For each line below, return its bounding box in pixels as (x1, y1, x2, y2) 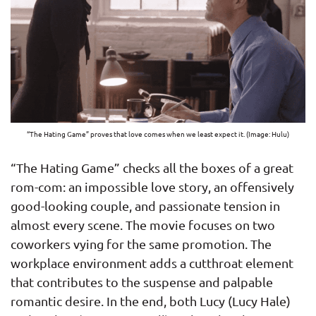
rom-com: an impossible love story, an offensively (11, 178, 294, 194)
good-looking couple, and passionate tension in (11, 197, 280, 213)
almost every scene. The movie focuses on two (11, 217, 275, 232)
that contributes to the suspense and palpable (11, 274, 273, 289)
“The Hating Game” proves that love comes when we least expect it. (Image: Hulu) (27, 128, 289, 139)
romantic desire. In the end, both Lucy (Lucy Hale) (11, 293, 291, 308)
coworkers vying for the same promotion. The (11, 236, 272, 251)
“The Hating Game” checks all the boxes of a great (11, 159, 293, 175)
